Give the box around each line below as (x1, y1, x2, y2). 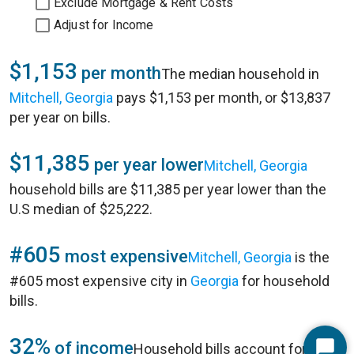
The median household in (161, 66, 319, 82)
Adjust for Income (54, 17, 154, 32)
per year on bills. (9, 109, 111, 126)
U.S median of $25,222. (9, 201, 153, 217)
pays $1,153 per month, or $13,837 (113, 89, 330, 106)
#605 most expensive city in (9, 273, 190, 289)
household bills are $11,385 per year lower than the (9, 181, 326, 198)
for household (239, 273, 330, 289)
